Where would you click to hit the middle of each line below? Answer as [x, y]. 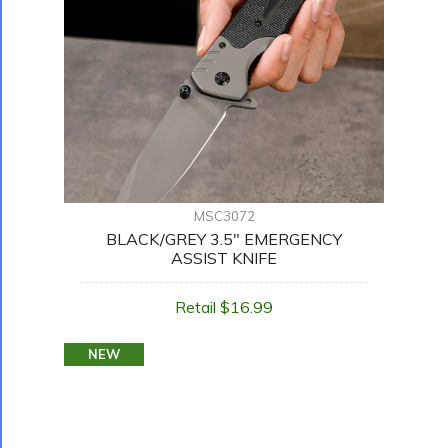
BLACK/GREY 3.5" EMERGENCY [224, 239]
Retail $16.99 [224, 307]
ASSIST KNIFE [224, 258]
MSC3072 [224, 216]
